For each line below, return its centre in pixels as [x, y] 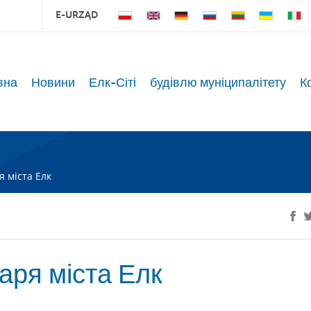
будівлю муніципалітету [218, 83]
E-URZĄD [77, 15]
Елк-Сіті [112, 83]
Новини [53, 83]
